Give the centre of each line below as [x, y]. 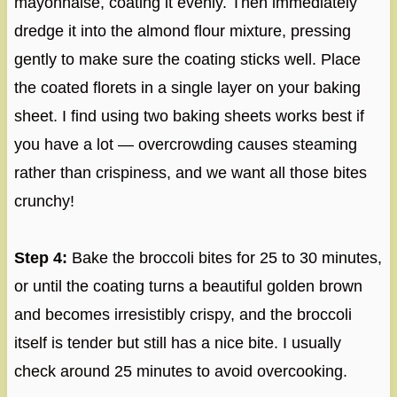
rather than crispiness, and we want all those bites [190, 172]
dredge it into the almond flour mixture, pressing [182, 31]
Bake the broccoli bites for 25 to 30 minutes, [224, 257]
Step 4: [40, 257]
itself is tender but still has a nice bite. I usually [177, 343]
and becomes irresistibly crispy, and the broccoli [183, 314]
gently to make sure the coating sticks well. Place [187, 59]
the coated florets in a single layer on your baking [187, 87]
